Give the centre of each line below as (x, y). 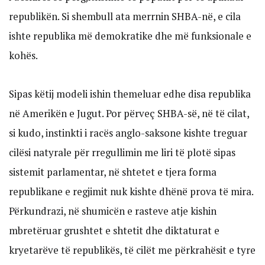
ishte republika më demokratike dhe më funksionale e (130, 36)
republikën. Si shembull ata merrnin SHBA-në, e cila (125, 17)
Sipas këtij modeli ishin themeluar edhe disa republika (130, 93)
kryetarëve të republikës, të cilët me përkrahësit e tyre (132, 250)
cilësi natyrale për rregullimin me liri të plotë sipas (122, 152)
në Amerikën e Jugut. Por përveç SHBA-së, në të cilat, (129, 113)
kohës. (23, 56)
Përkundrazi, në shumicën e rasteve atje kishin (113, 211)
